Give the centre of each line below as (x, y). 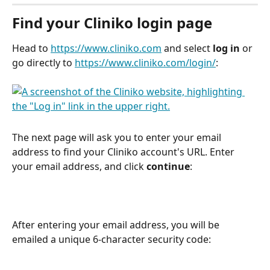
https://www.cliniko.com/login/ (145, 62)
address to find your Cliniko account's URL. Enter (124, 152)
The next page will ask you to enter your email (118, 137)
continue (168, 166)
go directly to (43, 62)
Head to (31, 48)
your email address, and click (79, 166)
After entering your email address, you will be (117, 224)
